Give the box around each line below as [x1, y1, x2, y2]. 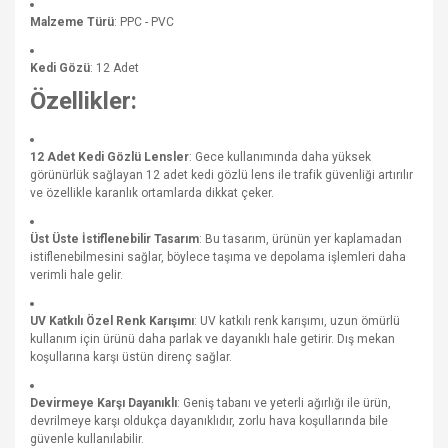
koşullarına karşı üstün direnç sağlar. [30, 350, 232, 364]
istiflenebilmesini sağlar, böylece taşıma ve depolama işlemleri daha [30, 250, 406, 264]
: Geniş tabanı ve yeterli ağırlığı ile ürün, [177, 396, 391, 410]
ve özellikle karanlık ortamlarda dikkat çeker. [30, 186, 274, 200]
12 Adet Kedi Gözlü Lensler [30, 150, 189, 164]
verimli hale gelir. [30, 268, 123, 282]
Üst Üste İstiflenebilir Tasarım [30, 232, 199, 246]
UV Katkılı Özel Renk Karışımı [30, 314, 194, 328]
